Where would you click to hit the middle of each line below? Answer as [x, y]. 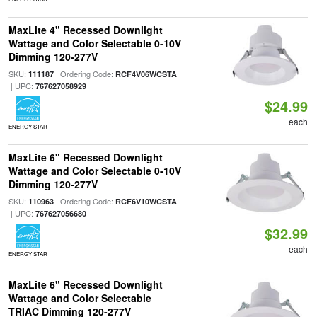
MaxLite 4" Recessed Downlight [85, 30]
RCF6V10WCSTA [146, 201]
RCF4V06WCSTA [146, 74]
